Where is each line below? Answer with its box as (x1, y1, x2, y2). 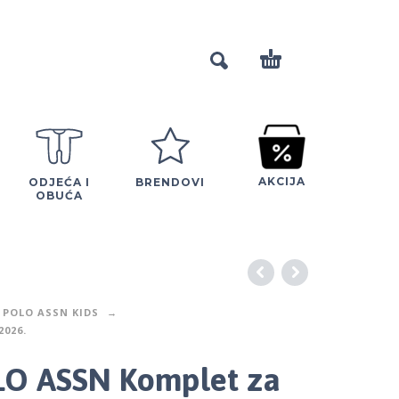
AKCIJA (257, 174, 305, 188)
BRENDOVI (135, 175, 205, 189)
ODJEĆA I (28, 175, 90, 189)
